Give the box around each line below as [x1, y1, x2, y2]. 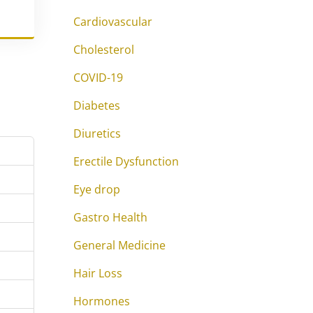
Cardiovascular [73, 14, 152, 29]
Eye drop [73, 182, 120, 197]
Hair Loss [73, 265, 122, 281]
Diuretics [73, 126, 121, 141]
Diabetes [73, 98, 120, 113]
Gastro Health [73, 210, 147, 225]
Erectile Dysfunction [73, 154, 179, 169]
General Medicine [73, 238, 166, 253]
